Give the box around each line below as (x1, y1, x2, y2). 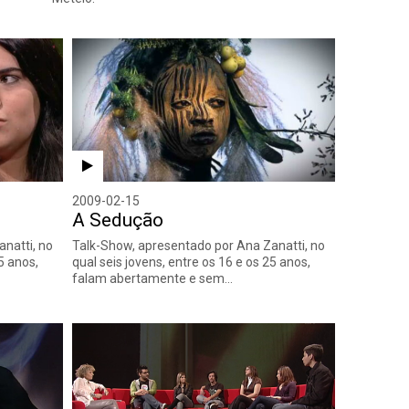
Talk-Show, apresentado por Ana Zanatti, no (71, 237, 325, 253)
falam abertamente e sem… (71, 270, 233, 286)
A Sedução (71, 208, 163, 231)
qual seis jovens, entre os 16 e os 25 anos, (71, 254, 310, 269)
